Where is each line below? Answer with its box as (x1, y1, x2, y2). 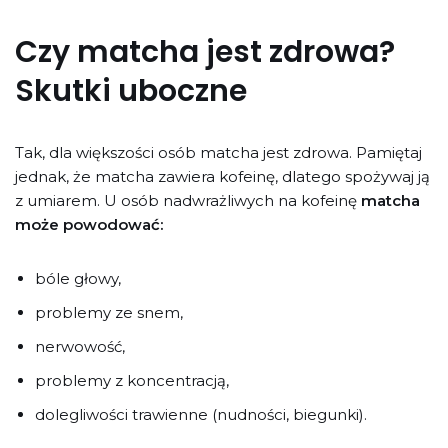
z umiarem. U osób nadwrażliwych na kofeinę (15, 190, 361, 210)
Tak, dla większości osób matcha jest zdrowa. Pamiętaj (15, 142, 422, 162)
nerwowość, (35, 336, 125, 356)
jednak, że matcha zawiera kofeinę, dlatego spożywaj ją (15, 166, 430, 186)
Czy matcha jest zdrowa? (15, 30, 395, 73)
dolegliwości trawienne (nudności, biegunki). (35, 404, 367, 424)
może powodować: (15, 214, 163, 234)
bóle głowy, (35, 268, 121, 288)
